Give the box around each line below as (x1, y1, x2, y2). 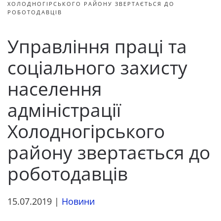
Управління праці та (7, 34, 187, 59)
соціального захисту (7, 55, 187, 80)
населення (7, 76, 102, 101)
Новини (62, 195, 95, 207)
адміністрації (7, 98, 121, 122)
